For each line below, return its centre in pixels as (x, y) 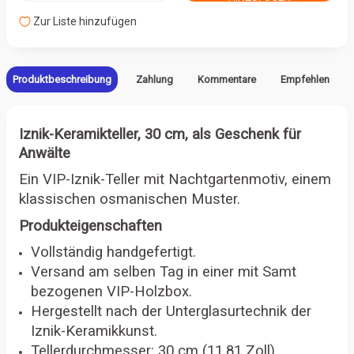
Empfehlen (305, 80)
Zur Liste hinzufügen (84, 22)
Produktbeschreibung (62, 80)
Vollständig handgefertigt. (113, 252)
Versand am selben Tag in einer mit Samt (164, 272)
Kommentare (227, 80)
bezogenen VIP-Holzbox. (111, 292)
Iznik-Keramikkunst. (94, 331)
